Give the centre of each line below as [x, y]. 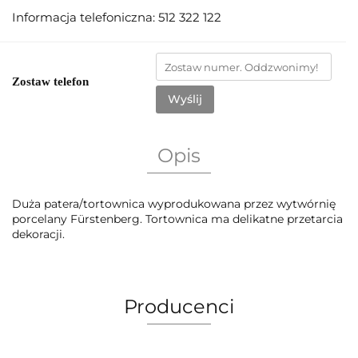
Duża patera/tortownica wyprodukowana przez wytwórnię [174, 204]
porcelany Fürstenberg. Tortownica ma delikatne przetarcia [177, 219]
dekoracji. [38, 235]
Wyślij [185, 99]
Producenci [179, 307]
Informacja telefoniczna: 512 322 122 [117, 18]
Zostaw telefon [50, 82]
